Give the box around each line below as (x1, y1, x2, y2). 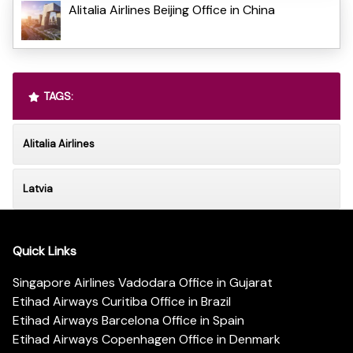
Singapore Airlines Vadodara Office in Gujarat (13, 274, 273, 292)
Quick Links (13, 243, 76, 260)
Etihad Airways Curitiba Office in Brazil (13, 293, 231, 310)
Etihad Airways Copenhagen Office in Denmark (13, 331, 281, 348)
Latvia (23, 181, 53, 195)
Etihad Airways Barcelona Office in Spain (13, 312, 244, 329)
